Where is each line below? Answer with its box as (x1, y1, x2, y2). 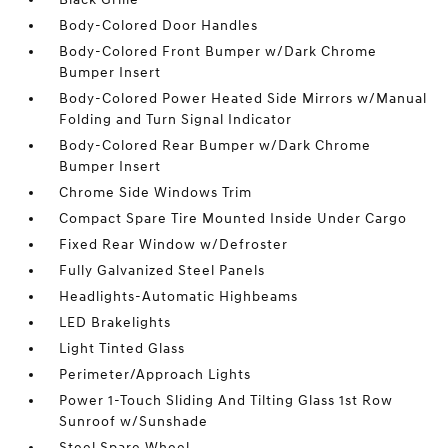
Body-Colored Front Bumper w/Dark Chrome (59, 43, 378, 60)
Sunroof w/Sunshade (59, 413, 209, 430)
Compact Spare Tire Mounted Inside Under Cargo (59, 210, 408, 227)
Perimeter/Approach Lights (59, 366, 252, 383)
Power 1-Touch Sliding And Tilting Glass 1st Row (59, 392, 394, 409)
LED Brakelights (59, 314, 172, 331)
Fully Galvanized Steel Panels (59, 262, 266, 279)
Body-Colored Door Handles (59, 17, 259, 34)
